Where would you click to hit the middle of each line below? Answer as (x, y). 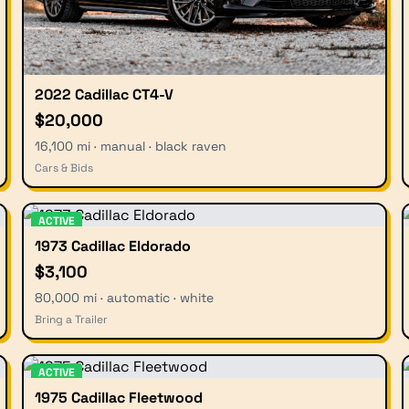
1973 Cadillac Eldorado (113, 246)
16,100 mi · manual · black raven (131, 146)
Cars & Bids (64, 168)
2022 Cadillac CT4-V (104, 94)
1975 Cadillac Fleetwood (119, 397)
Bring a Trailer (71, 319)
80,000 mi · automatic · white (124, 297)
